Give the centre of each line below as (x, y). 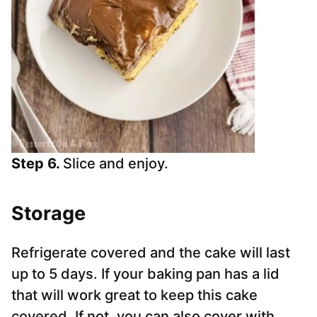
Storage (48, 214)
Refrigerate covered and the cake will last (151, 253)
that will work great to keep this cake (134, 295)
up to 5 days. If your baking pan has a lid (145, 274)
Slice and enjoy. (116, 164)
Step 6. (37, 164)
